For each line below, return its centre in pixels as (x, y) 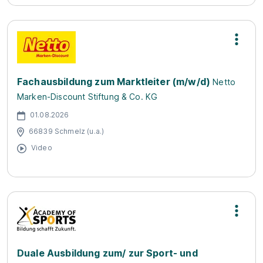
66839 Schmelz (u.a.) (67, 131)
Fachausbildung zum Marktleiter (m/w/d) (114, 82)
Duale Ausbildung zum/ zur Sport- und (107, 253)
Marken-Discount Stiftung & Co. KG (87, 97)
